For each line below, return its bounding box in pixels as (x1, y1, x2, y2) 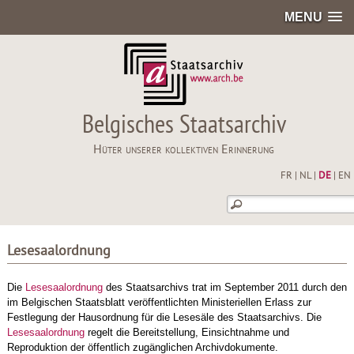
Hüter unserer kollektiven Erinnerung (93, 142, 275, 158)
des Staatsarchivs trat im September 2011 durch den (102, 281, 347, 293)
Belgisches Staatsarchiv (81, 111, 286, 142)
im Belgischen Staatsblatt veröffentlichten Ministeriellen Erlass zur (6, 296, 311, 308)
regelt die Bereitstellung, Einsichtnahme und (84, 326, 289, 338)
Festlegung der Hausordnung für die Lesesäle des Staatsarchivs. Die (6, 311, 322, 323)
